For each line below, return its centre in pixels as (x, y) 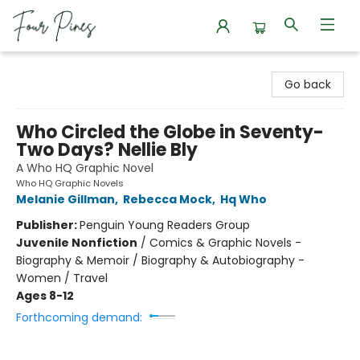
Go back (308, 84)
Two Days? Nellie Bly (107, 150)
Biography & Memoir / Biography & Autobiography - (160, 260)
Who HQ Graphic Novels (70, 183)
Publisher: (48, 225)
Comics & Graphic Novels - (225, 243)
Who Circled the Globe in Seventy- (170, 132)
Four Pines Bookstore (70, 67)
